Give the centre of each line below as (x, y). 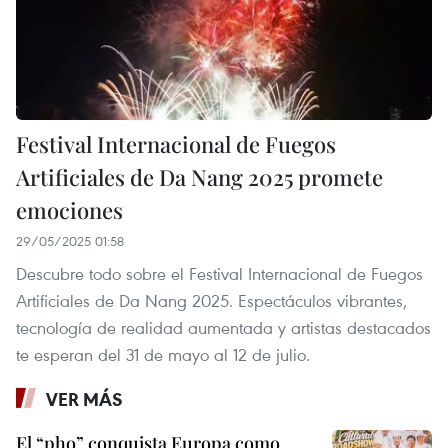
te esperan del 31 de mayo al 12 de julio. (163, 354)
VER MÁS (84, 398)
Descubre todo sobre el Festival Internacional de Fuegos (219, 273)
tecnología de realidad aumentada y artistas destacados (223, 327)
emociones (69, 209)
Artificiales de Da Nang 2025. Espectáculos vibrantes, (211, 300)
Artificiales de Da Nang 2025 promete (199, 176)
